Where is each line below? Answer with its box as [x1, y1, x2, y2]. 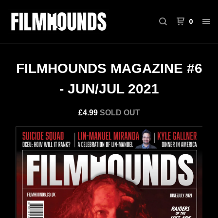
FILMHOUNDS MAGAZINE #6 [16, 61, 202, 76]
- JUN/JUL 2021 [59, 81, 159, 96]
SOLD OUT [99, 109, 140, 117]
